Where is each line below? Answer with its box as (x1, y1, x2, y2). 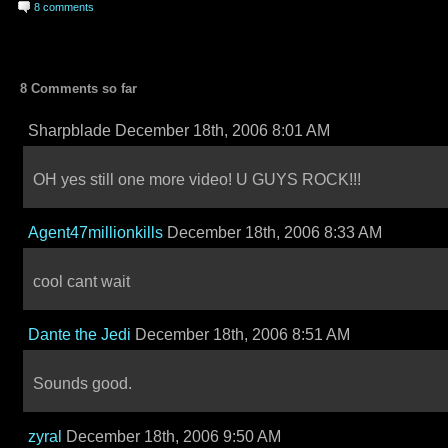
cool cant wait (33, 273, 130, 290)
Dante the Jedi (28, 326, 131, 343)
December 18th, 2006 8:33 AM (163, 224, 382, 241)
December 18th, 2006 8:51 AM (131, 326, 350, 343)
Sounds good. (33, 375, 132, 392)
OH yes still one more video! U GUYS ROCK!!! (33, 171, 361, 188)
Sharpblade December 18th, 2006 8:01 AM (28, 122, 330, 139)
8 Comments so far (20, 81, 137, 96)
